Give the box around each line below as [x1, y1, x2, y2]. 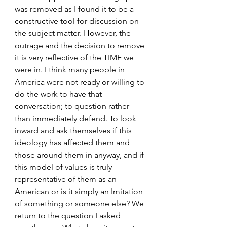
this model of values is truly [15, 162, 114, 172]
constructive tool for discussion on [15, 16, 141, 26]
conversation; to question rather [15, 101, 131, 111]
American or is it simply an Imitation [15, 186, 145, 196]
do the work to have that [15, 89, 104, 99]
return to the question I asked [15, 211, 123, 220]
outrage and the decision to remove [15, 41, 146, 50]
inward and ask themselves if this [15, 126, 134, 135]
